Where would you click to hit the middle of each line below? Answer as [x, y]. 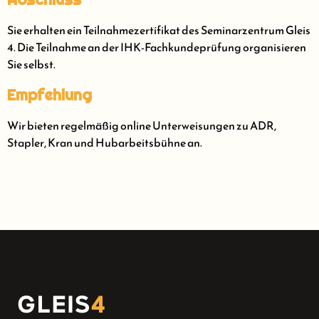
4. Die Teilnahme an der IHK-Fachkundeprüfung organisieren [157, 47]
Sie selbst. [31, 64]
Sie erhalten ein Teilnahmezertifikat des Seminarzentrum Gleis [159, 30]
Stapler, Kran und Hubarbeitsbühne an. [105, 143]
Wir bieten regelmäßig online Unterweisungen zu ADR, [142, 126]
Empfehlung [49, 95]
